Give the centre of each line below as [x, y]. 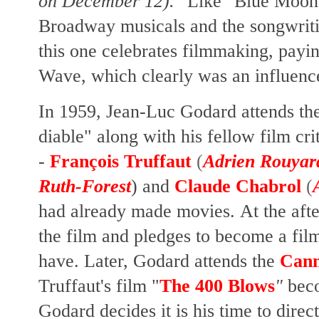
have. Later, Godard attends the [159, 261]
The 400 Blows [217, 286]
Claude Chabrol [238, 187]
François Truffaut [121, 162]
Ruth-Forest [85, 187]
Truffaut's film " [99, 286]
